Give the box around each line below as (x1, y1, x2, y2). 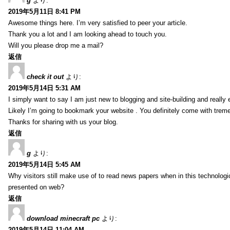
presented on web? (8, 183, 64, 191)
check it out (27, 72, 64, 81)
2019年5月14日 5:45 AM (8, 160, 81, 168)
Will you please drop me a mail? (8, 41, 103, 49)
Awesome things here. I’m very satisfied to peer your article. (8, 18, 187, 27)
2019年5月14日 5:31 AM (8, 84, 81, 92)
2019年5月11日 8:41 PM (8, 7, 81, 15)
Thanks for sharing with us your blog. (8, 118, 118, 126)
